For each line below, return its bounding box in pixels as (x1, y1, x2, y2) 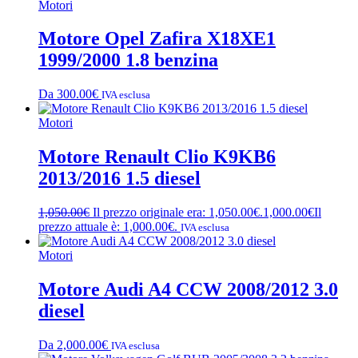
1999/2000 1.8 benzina (38, 50, 218, 71)
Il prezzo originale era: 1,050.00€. (93, 205, 263, 220)
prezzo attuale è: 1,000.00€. (38, 220, 177, 234)
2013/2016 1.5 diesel (38, 168, 201, 189)
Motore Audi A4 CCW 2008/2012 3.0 (38, 279, 338, 300)
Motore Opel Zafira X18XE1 (38, 28, 276, 50)
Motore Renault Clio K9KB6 (38, 146, 276, 168)
